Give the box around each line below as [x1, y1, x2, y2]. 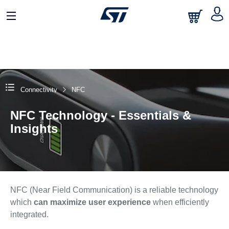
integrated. [10, 210, 49, 219]
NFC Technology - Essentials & [10, 108, 191, 122]
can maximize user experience [33, 198, 151, 207]
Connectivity [20, 86, 57, 94]
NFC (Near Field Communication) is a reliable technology [10, 186, 218, 194]
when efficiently [150, 198, 209, 207]
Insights [10, 122, 58, 135]
